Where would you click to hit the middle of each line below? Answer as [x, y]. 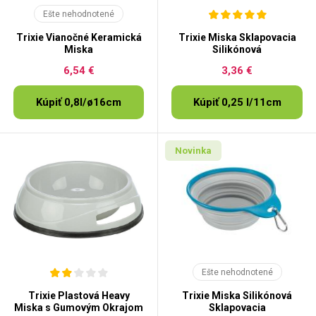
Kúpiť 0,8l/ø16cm [79, 102]
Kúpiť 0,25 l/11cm [237, 102]
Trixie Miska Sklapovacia [237, 37]
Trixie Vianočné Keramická [79, 37]
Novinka [193, 151]
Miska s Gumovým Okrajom [79, 308]
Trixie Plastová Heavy [79, 296]
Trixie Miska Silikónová [237, 296]
